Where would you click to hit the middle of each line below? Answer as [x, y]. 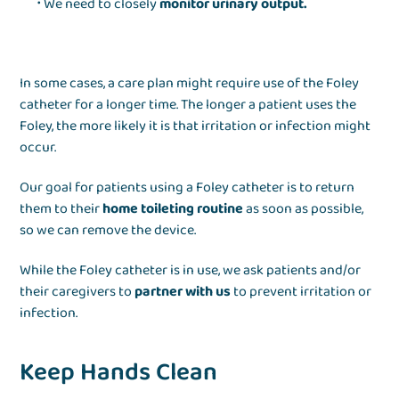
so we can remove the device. [108, 231]
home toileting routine [173, 209]
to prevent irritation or [301, 292]
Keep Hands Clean [119, 373]
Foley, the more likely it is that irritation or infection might [195, 126]
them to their [61, 209]
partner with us [183, 292]
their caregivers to [77, 292]
